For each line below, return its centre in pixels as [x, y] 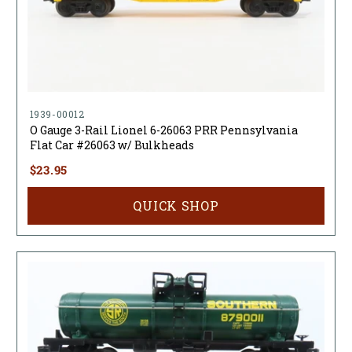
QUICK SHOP [176, 206]
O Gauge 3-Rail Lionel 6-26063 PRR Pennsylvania [163, 130]
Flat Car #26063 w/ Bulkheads [112, 145]
